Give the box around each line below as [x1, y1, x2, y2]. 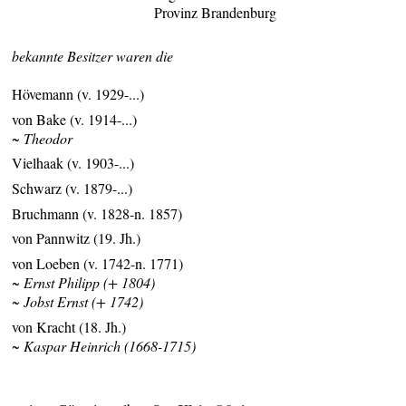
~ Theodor [12, 128, 73, 148]
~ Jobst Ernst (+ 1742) [12, 292, 144, 312]
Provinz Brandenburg [153, 2, 276, 22]
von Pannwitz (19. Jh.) [12, 228, 141, 248]
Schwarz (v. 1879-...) [12, 179, 133, 198]
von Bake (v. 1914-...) [12, 109, 138, 129]
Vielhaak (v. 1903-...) [12, 153, 135, 173]
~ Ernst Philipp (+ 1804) [12, 273, 156, 293]
